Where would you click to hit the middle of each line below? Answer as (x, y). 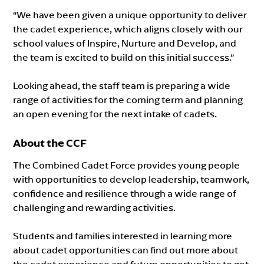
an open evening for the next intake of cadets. (115, 114)
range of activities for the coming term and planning (128, 100)
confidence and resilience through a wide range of (125, 194)
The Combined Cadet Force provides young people (127, 165)
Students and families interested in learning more (123, 236)
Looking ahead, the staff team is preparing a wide (122, 86)
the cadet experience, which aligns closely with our (128, 29)
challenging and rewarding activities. (95, 208)
